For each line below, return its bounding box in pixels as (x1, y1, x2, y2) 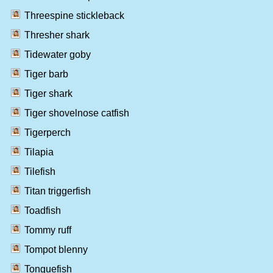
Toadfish (24, 205, 61, 216)
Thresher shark (24, 29, 90, 40)
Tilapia (24, 146, 54, 157)
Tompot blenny (24, 244, 88, 255)
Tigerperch (24, 127, 71, 138)
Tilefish (24, 166, 55, 177)
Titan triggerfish (24, 185, 91, 196)
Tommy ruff (24, 224, 71, 235)
